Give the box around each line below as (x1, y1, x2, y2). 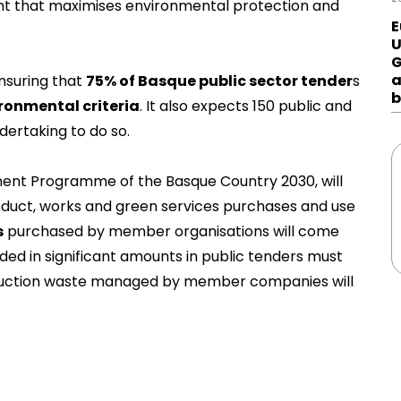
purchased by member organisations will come (4, 221, 339, 243)
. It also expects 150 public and (140, 96, 352, 117)
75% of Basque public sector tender (86, 71, 353, 92)
